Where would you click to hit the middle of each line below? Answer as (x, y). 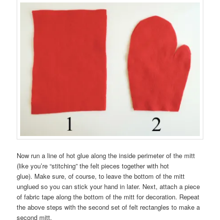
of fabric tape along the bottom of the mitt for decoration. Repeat (108, 196)
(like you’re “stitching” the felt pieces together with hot (93, 165)
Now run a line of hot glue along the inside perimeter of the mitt (106, 155)
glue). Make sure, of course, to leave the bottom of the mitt (101, 176)
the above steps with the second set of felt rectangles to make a (109, 207)
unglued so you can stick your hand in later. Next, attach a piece (109, 186)
